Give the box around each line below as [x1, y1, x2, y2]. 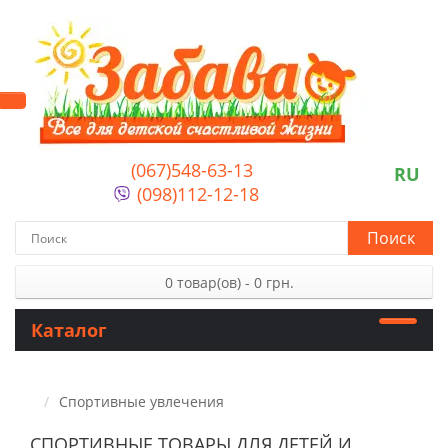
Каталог [31, 318, 107, 342]
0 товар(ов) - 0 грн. [164, 273, 294, 292]
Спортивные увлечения [59, 392, 224, 411]
